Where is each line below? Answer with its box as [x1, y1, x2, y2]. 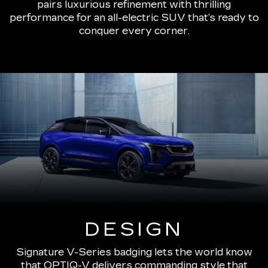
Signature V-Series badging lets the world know [16, 246, 252, 258]
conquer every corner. [78, 25, 190, 37]
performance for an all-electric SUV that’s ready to [9, 12, 259, 24]
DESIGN [84, 218, 184, 242]
